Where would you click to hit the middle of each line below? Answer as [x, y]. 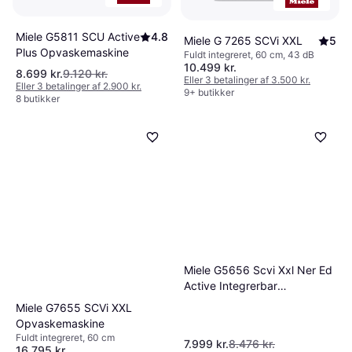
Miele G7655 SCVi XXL [74, 308]
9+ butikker [209, 93]
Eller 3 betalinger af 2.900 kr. [79, 86]
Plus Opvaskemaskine [72, 52]
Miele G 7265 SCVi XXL [243, 41]
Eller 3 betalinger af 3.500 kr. [247, 80]
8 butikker [38, 99]
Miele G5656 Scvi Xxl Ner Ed [258, 270]
